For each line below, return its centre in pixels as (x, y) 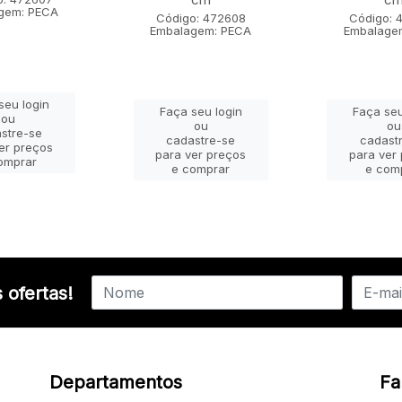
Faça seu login (201, 112)
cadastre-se (201, 140)
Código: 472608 (201, 18)
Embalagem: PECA (201, 31)
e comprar (201, 169)
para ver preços (201, 155)
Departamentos (115, 383)
